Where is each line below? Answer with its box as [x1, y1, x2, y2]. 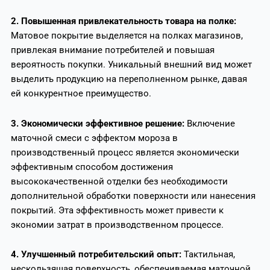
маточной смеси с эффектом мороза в [10, 132, 178, 143]
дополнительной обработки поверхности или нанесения [10, 190, 256, 201]
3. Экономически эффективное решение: [10, 118, 187, 129]
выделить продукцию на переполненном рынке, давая [10, 73, 247, 84]
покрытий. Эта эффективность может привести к [10, 204, 224, 216]
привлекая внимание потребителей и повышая [10, 44, 215, 55]
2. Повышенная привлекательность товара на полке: [10, 15, 236, 27]
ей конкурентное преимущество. [10, 87, 151, 99]
